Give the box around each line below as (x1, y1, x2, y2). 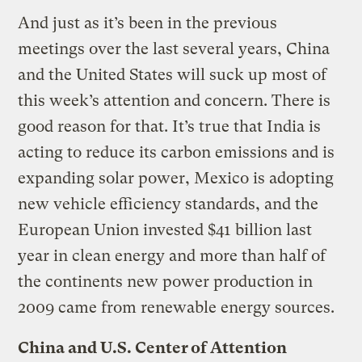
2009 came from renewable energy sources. (18, 297, 335, 317)
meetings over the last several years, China (18, 39, 330, 58)
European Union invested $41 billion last (18, 220, 313, 239)
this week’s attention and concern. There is (18, 90, 331, 110)
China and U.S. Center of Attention (18, 338, 288, 357)
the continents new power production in (18, 271, 314, 291)
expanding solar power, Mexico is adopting (18, 168, 335, 187)
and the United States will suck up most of (18, 65, 327, 84)
